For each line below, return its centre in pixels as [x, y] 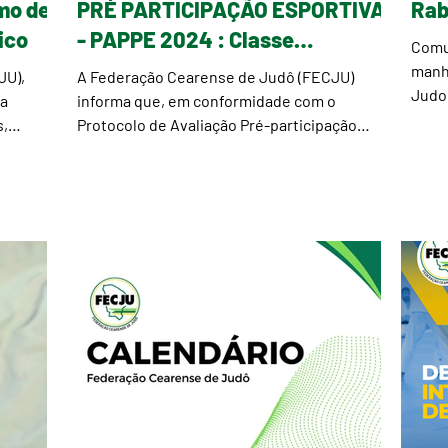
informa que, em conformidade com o [206, 101]
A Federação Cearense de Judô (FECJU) [215, 77]
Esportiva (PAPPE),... [148, 149]
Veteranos [127, 69]
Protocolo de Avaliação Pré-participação [123, 125]
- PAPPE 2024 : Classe [185, 39]
